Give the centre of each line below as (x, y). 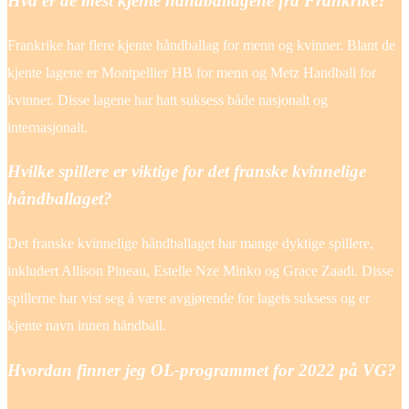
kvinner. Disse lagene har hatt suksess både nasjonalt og (168, 100)
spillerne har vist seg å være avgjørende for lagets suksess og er (189, 299)
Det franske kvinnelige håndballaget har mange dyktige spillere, (190, 244)
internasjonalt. (47, 127)
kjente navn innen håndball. (87, 326)
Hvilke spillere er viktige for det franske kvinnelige (187, 172)
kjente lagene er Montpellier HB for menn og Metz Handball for (192, 72)
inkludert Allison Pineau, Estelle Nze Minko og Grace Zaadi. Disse (200, 271)
